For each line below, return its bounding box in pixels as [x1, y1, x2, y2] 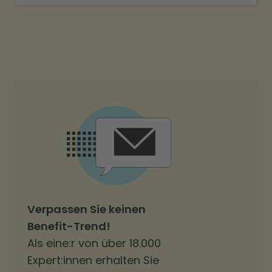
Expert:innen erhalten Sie [27, 252, 159, 268]
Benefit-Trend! [27, 218, 110, 234]
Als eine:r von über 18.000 [27, 235, 161, 251]
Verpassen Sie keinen [27, 201, 146, 217]
